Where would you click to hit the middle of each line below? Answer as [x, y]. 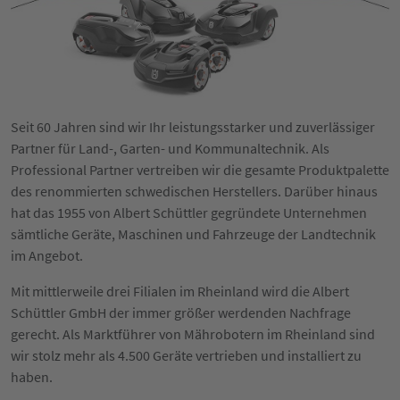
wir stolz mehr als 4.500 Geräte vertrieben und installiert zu [186, 355]
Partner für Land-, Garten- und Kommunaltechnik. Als [170, 148]
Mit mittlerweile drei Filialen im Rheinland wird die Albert [180, 291]
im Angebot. [47, 255]
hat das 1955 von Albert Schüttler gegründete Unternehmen [189, 212]
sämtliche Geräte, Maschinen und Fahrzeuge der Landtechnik [193, 233]
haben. [32, 376]
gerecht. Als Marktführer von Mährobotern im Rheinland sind [193, 333]
